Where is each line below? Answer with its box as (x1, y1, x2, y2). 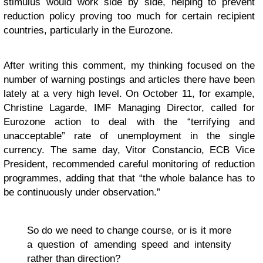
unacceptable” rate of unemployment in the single (4, 130, 255, 141)
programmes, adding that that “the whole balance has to (4, 173, 255, 184)
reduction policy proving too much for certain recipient (4, 11, 255, 22)
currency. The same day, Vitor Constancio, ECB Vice (4, 144, 255, 156)
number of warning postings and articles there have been (4, 74, 255, 85)
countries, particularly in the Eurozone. (4, 25, 173, 36)
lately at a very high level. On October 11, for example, (4, 88, 255, 99)
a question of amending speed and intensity (27, 239, 231, 250)
